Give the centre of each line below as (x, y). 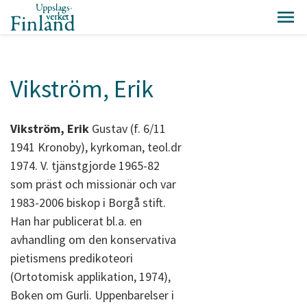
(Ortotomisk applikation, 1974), (90, 277)
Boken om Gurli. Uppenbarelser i (92, 295)
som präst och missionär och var (93, 184)
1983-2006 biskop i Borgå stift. (88, 202)
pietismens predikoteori (72, 258)
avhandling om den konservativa (93, 240)
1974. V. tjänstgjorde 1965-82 (85, 165)
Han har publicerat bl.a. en (76, 221)
